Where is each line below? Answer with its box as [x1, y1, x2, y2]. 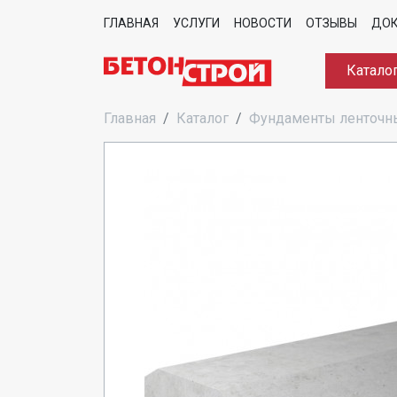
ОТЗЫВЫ [306, 16, 357, 30]
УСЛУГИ [173, 16, 220, 30]
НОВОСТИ [234, 16, 292, 30]
